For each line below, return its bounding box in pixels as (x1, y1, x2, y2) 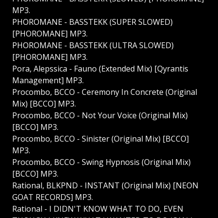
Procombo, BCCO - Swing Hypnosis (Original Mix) (12, 157, 191, 168)
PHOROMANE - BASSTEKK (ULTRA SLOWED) (12, 40, 174, 51)
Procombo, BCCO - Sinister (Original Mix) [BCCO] (12, 133, 189, 145)
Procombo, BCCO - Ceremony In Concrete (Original (12, 87, 197, 98)
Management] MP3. (12, 75, 84, 86)
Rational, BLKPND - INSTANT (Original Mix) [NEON (12, 180, 199, 191)
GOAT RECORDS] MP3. (12, 192, 93, 203)
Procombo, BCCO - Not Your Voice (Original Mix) (12, 110, 188, 121)
